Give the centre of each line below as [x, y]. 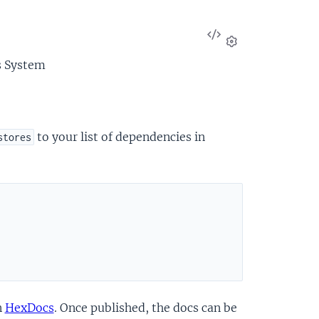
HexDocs [29, 307]
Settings [258, 58]
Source [242, 53]
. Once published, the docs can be [145, 307]
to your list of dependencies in [119, 136]
